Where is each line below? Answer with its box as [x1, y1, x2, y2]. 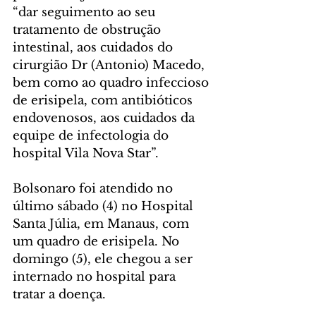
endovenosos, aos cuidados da [13, 111, 198, 126]
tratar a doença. [13, 287, 106, 303]
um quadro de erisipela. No [13, 234, 183, 250]
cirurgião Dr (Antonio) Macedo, [13, 58, 208, 73]
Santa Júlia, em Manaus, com [13, 217, 193, 232]
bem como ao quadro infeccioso [13, 75, 212, 91]
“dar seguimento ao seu [13, 5, 159, 20]
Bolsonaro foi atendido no [13, 181, 176, 197]
